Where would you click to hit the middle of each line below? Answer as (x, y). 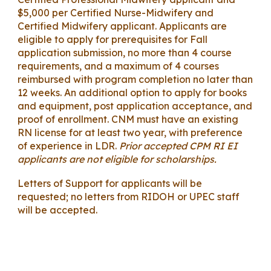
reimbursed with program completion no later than (135, 79)
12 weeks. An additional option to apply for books (132, 93)
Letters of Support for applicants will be (110, 183)
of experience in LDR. (67, 146)
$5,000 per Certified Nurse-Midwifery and (116, 13)
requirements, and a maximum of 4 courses (119, 66)
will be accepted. (58, 210)
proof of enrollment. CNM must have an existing (128, 119)
